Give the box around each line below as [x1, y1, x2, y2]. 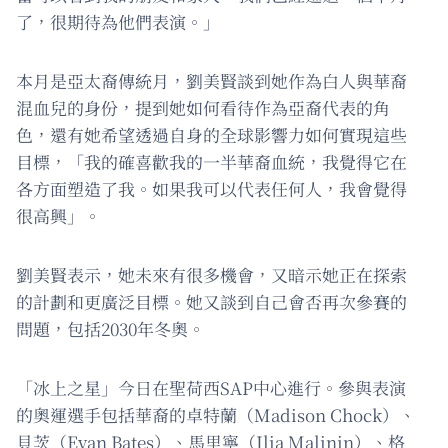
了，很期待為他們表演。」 [16, 8, 220, 34]
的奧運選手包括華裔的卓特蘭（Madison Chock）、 [16, 401, 416, 427]
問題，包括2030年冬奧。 [16, 315, 205, 341]
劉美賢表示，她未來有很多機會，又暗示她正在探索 [16, 261, 407, 287]
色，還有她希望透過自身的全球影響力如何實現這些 [16, 121, 407, 147]
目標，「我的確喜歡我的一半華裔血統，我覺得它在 [16, 148, 407, 174]
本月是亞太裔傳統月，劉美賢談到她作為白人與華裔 [16, 67, 407, 93]
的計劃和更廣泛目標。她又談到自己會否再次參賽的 [16, 288, 407, 314]
